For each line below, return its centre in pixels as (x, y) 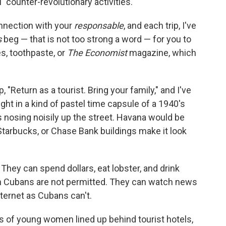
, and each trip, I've (160, 25)
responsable (99, 25)
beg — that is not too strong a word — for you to (96, 39)
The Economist (97, 52)
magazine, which (162, 52)
